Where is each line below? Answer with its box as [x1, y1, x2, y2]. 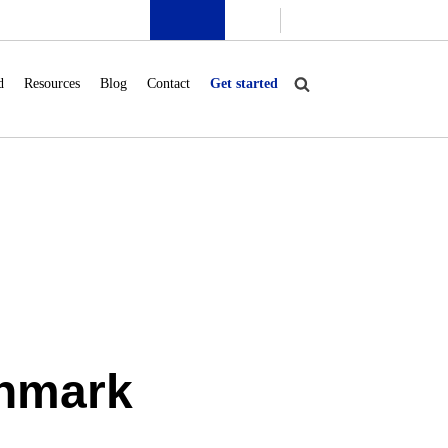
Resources [24, 76, 80, 91]
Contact [147, 76, 190, 91]
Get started [210, 76, 278, 91]
